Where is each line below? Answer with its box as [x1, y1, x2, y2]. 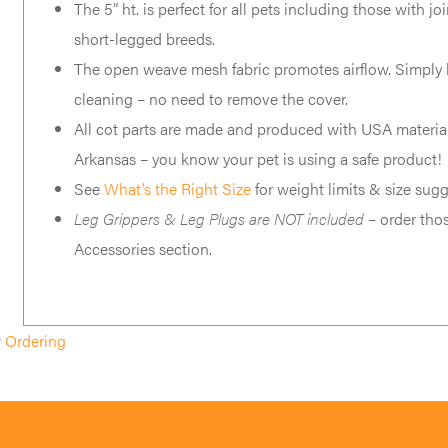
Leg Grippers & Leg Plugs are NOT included [74, 206, 365, 230]
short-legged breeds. [74, 26, 216, 50]
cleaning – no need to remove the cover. [74, 86, 349, 110]
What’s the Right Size [104, 176, 252, 200]
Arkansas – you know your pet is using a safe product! [74, 146, 443, 170]
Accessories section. [74, 236, 213, 260]
